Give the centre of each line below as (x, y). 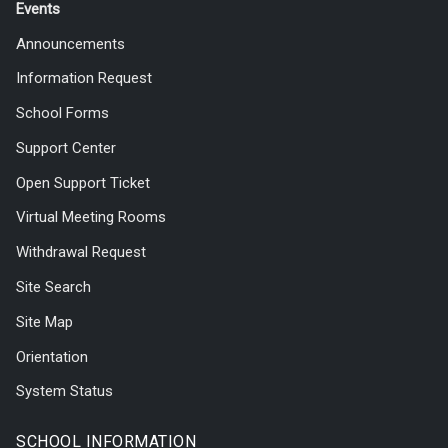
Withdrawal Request (81, 251)
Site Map (44, 321)
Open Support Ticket (83, 182)
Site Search (53, 286)
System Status (64, 390)
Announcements (70, 43)
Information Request (84, 77)
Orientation (52, 356)
